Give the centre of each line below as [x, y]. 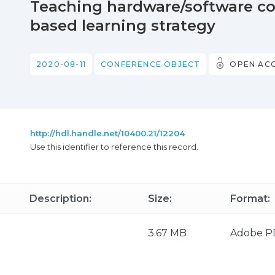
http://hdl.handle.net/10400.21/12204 [107, 133]
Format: [250, 199]
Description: [60, 199]
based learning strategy [123, 25]
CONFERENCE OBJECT [151, 64]
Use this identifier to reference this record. [114, 147]
